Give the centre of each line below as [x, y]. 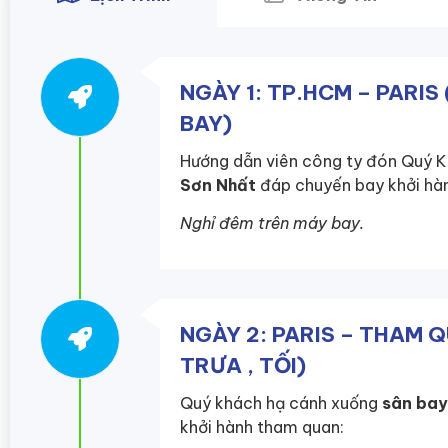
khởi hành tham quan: [262, 427]
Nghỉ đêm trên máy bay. [272, 223]
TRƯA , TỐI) [243, 366]
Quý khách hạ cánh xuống [281, 403]
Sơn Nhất [218, 184]
